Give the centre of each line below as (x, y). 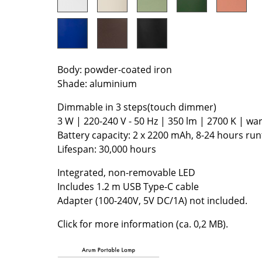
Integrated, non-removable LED (126, 173)
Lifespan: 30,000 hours (107, 149)
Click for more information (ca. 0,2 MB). (143, 224)
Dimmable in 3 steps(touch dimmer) (137, 107)
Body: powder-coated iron (115, 70)
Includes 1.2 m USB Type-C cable (128, 187)
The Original (208, 30)
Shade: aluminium (97, 84)
